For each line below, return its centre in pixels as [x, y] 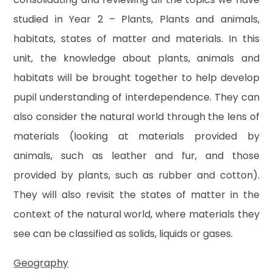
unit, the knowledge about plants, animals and [136, 58]
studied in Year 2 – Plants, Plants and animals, [136, 19]
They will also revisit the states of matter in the [136, 194]
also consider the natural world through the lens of [136, 116]
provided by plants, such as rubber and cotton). [136, 175]
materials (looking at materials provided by [136, 136]
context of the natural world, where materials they [136, 214]
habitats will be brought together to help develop [136, 77]
